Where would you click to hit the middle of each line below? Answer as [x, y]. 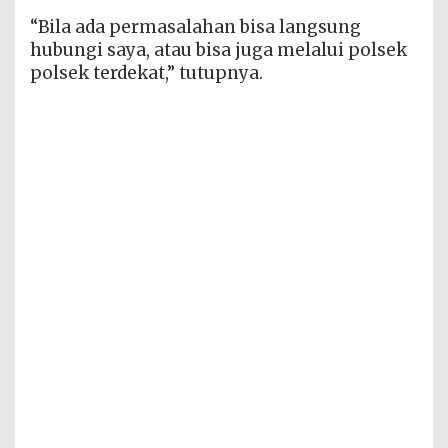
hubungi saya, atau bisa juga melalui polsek [218, 49]
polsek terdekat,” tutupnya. [146, 72]
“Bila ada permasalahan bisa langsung [195, 26]
